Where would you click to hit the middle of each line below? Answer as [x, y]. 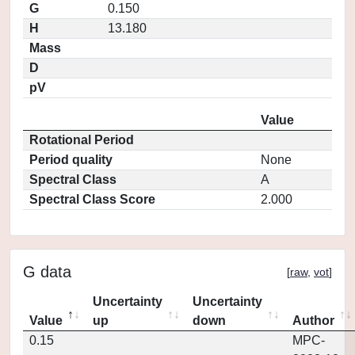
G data [47, 272]
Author [313, 321]
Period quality [71, 160]
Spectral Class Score [92, 199]
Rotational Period [82, 140]
